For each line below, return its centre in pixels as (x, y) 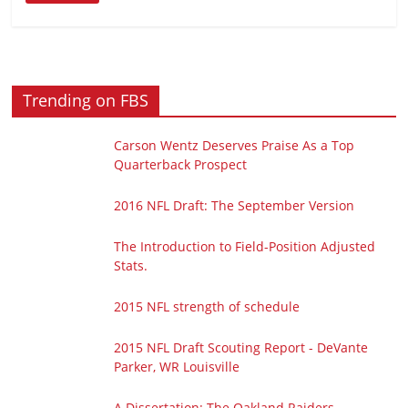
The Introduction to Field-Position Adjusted (245, 247)
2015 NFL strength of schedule (207, 307)
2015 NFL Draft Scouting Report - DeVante (241, 348)
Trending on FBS (86, 101)
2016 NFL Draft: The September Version (235, 206)
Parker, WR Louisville (177, 367)
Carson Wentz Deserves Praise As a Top (235, 146)
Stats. (131, 266)
